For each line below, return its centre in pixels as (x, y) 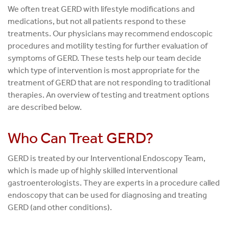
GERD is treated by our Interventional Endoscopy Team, (107, 158)
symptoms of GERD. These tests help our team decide (105, 58)
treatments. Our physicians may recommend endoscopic (110, 34)
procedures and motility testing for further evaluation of (108, 46)
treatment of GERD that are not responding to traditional (109, 83)
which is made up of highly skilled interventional (93, 171)
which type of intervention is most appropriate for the (104, 71)
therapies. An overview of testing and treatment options (109, 95)
